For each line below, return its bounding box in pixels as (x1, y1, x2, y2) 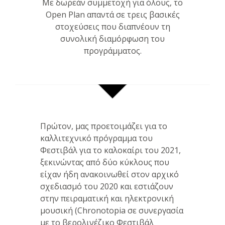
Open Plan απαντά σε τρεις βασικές (45, 9, 180, 20)
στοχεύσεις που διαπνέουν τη (55, 21, 170, 32)
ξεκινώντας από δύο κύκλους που (40, 156, 169, 168)
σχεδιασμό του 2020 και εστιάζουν (40, 180, 173, 192)
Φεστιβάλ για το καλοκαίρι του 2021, (40, 144, 181, 156)
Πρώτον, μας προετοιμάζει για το (40, 120, 167, 132)
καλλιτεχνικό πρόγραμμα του (40, 132, 153, 144)
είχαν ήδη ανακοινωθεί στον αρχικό (40, 168, 179, 180)
